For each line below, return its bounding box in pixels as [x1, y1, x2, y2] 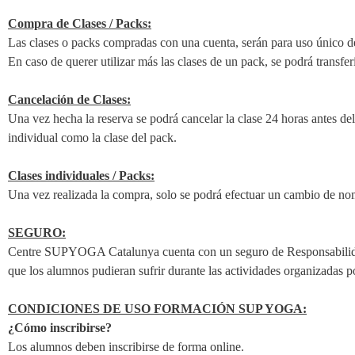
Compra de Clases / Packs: [8, 17, 151, 30]
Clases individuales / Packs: [8, 169, 155, 182]
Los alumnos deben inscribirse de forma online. [8, 340, 247, 353]
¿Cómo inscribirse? [8, 321, 112, 334]
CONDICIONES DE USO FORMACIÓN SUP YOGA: [8, 302, 307, 315]
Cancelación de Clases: [8, 93, 131, 106]
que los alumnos [8, 264, 89, 277]
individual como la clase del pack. [8, 131, 177, 144]
